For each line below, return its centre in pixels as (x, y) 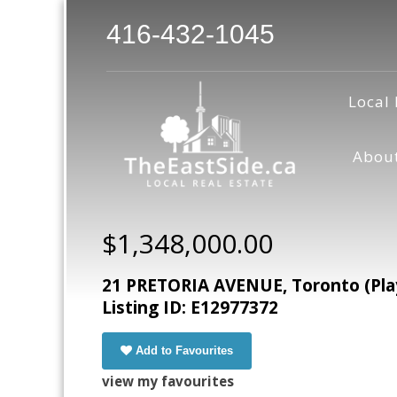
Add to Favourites (184, 351)
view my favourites (168, 381)
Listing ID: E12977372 (190, 308)
